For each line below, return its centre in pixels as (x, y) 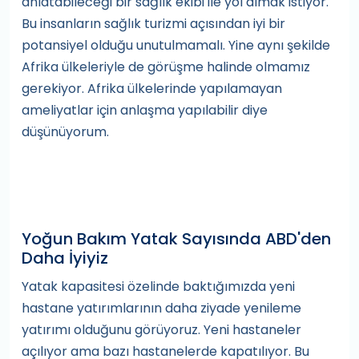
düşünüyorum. (65, 132)
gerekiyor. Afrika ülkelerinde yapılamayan (152, 89)
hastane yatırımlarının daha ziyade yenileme (161, 308)
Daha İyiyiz (65, 258)
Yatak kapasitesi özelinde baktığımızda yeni (158, 286)
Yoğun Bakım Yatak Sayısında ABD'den (176, 239)
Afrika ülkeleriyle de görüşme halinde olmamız (166, 67)
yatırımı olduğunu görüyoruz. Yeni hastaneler (161, 330)
